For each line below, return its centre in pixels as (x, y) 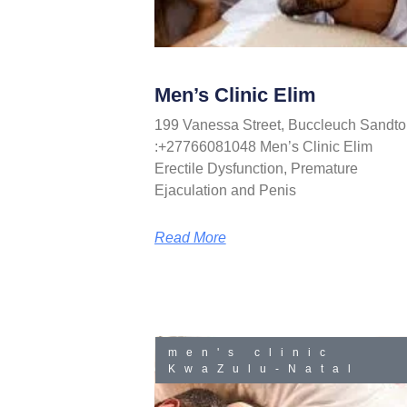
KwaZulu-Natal (264, 368)
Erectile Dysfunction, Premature (256, 169)
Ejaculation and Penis (225, 191)
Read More (190, 238)
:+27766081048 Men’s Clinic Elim (263, 147)
